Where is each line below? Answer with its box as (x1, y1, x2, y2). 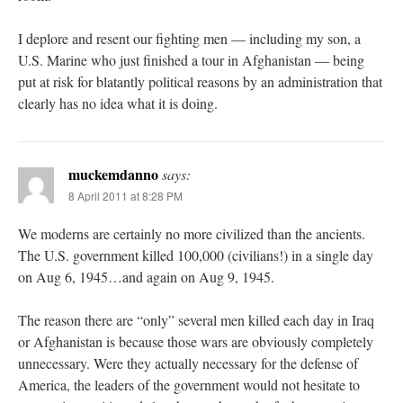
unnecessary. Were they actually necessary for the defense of (18, 353, 358, 372)
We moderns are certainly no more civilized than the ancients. (18, 223, 365, 243)
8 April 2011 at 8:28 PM (68, 187, 183, 203)
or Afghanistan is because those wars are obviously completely (18, 331, 373, 351)
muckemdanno (68, 163, 158, 184)
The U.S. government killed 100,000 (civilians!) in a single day (18, 245, 373, 264)
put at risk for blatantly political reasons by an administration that (18, 71, 382, 91)
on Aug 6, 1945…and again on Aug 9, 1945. (18, 266, 274, 286)
